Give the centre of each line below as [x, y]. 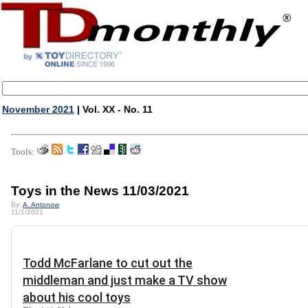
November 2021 [38, 109]
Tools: [23, 152]
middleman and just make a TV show [125, 280]
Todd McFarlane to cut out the [108, 263]
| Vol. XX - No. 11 [113, 109]
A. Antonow [41, 205]
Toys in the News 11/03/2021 [100, 191]
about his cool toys [77, 297]
